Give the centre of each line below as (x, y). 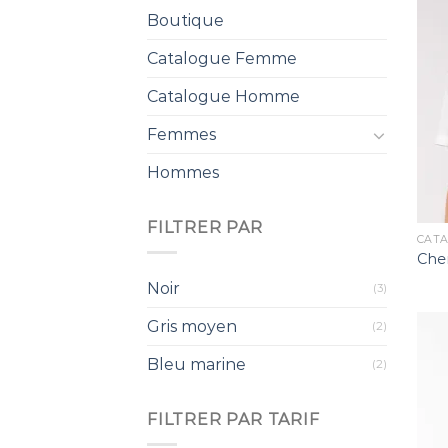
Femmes (181, 135)
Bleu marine (196, 364)
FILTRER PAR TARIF (233, 419)
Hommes (183, 173)
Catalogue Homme (223, 97)
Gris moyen (192, 326)
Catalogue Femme (222, 59)
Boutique (185, 21)
